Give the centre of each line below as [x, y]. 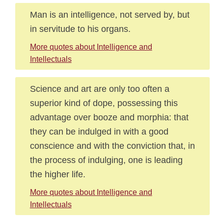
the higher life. [57, 174]
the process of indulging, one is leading [106, 160]
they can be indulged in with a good [99, 131]
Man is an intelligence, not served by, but [110, 14]
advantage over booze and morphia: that [109, 117]
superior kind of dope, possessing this [104, 103]
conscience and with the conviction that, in [112, 146]
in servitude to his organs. [80, 29]
